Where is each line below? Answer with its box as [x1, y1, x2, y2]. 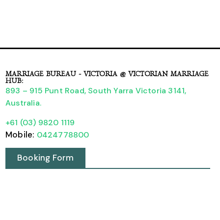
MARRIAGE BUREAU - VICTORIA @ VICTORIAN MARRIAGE [5, 70, 209, 79]
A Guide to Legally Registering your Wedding [17, 172, 198, 184]
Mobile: [5, 129, 37, 140]
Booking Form [17, 152, 74, 164]
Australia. [5, 98, 41, 109]
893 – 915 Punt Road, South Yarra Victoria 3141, [5, 85, 187, 96]
